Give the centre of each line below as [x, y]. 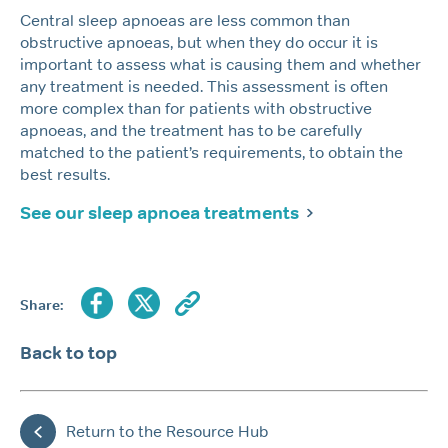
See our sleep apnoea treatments [159, 213]
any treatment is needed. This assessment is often [204, 87]
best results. [65, 175]
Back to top [68, 353]
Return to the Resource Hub [167, 431]
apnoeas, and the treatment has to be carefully [191, 131]
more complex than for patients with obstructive [196, 109]
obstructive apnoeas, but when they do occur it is [199, 43]
